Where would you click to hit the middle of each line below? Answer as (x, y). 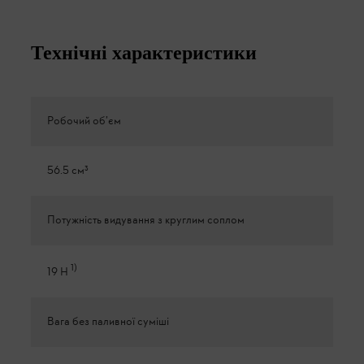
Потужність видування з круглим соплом (146, 220)
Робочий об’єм (84, 121)
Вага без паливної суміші (108, 322)
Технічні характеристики (144, 52)
